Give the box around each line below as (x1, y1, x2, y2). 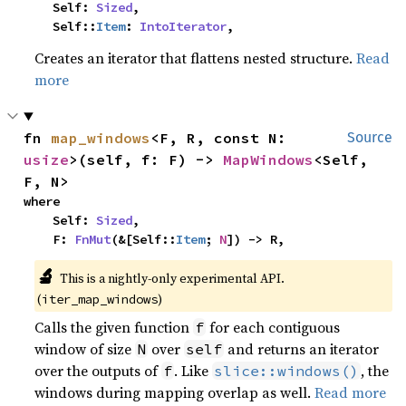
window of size (34, 339, 136, 359)
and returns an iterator (224, 339, 380, 359)
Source (347, 129, 392, 146)
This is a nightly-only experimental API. (59, 269, 285, 287)
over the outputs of (34, 361, 162, 381)
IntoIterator (140, 18, 227, 34)
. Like (174, 361, 213, 381)
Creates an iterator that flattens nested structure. (34, 48, 357, 68)
